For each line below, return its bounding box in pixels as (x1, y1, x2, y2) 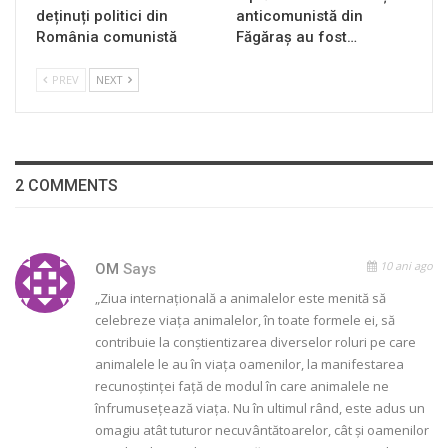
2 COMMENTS (15, 175, 118, 195)
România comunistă (36, 27, 177, 46)
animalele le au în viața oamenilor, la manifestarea (95, 355, 404, 374)
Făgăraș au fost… (236, 27, 357, 46)
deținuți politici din (36, 6, 168, 25)
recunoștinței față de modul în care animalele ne (95, 377, 389, 396)
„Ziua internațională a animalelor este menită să (95, 289, 386, 308)
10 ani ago (377, 258, 433, 274)
